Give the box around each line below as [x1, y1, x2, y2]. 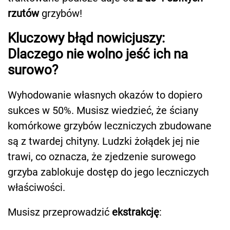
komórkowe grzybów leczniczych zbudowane [8, 120, 212, 132]
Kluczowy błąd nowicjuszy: [8, 30, 165, 46]
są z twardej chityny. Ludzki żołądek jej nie [8, 135, 200, 148]
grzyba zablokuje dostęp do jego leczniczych [8, 166, 209, 179]
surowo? [8, 62, 58, 78]
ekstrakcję [112, 206, 159, 219]
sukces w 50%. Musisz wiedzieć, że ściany [8, 104, 198, 117]
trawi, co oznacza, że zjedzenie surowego [8, 150, 196, 163]
